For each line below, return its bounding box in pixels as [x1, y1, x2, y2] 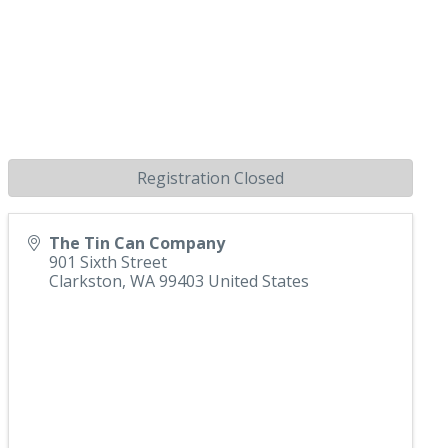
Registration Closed [137, 166, 285, 189]
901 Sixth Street [49, 250, 168, 273]
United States [208, 269, 310, 292]
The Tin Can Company [49, 231, 226, 254]
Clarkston [49, 269, 123, 292]
